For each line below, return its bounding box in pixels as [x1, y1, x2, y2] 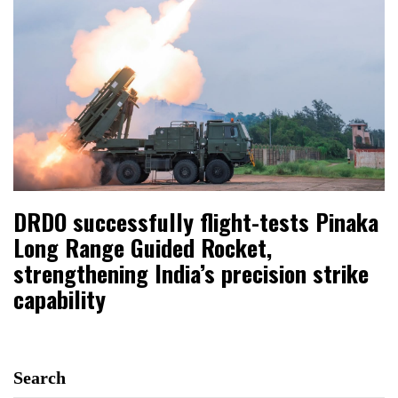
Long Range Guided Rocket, [13, 230, 272, 266]
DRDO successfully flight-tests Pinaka [13, 204, 378, 240]
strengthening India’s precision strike [13, 256, 369, 291]
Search [13, 368, 66, 388]
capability [13, 282, 106, 317]
